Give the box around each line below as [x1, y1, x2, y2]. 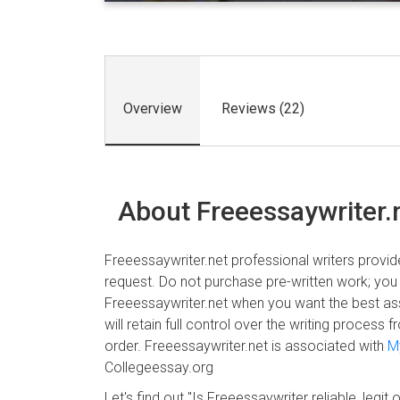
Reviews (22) [221, 100, 304, 117]
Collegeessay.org [104, 359, 213, 376]
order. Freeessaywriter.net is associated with [104, 337, 387, 354]
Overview [123, 100, 182, 117]
